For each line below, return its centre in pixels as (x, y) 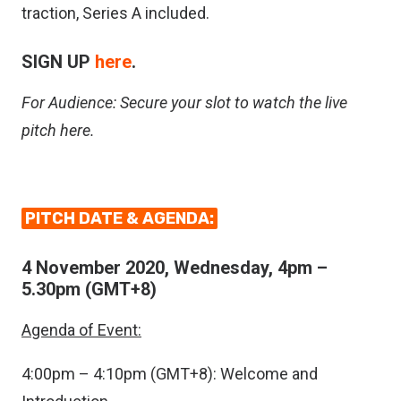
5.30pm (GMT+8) (89, 289)
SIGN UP (58, 62)
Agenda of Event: (81, 330)
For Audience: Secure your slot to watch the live (184, 102)
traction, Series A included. (115, 13)
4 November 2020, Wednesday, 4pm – (175, 268)
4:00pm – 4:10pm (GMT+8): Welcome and (170, 374)
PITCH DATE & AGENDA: (119, 218)
